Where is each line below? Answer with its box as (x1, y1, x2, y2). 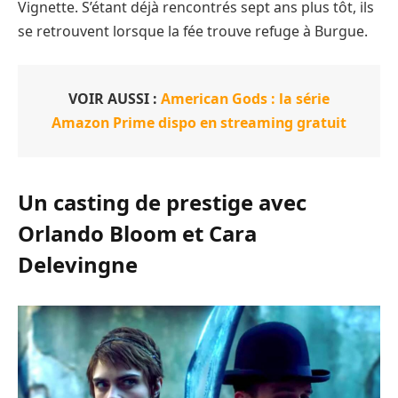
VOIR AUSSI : (68, 89, 161, 109)
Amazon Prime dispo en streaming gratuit (52, 113, 346, 133)
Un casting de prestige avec (18, 187, 306, 217)
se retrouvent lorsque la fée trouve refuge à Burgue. (18, 20, 368, 41)
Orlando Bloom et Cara (18, 218, 257, 248)
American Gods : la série (161, 89, 330, 109)
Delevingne (18, 249, 138, 279)
